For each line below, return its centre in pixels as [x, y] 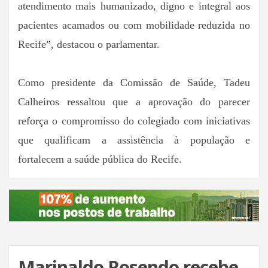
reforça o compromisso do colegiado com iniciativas [134, 121]
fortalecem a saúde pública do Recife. [100, 159]
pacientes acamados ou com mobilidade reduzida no [134, 25]
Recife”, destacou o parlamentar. [89, 44]
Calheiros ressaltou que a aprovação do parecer [134, 101]
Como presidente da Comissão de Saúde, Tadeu [134, 82]
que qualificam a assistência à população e [134, 140]
